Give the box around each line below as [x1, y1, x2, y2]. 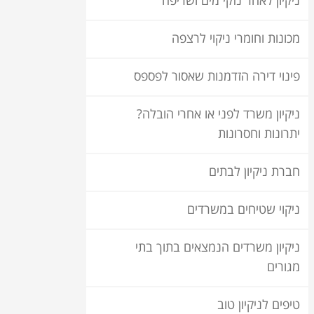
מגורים [267, 260, 300, 275]
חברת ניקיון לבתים [209, 165, 300, 179]
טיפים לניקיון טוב [217, 298, 300, 313]
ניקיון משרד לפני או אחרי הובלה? [137, 107, 300, 122]
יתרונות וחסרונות [218, 127, 300, 142]
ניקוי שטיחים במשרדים [187, 203, 300, 217]
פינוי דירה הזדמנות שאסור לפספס [134, 69, 300, 84]
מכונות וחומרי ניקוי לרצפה [172, 32, 300, 46]
